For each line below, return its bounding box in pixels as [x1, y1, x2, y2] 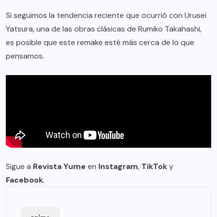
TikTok [141, 161, 167, 171]
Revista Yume [33, 161, 86, 171]
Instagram [98, 161, 138, 171]
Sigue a [6, 161, 33, 171]
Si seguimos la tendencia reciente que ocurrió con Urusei [6, 10, 206, 20]
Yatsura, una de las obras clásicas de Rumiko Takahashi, [6, 23, 201, 34]
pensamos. [6, 50, 44, 61]
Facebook [6, 174, 43, 185]
